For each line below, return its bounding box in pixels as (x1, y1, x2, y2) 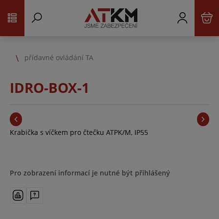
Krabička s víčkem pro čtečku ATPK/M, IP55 (10, 128, 148, 137)
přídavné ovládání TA (24, 52, 93, 62)
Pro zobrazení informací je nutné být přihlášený (10, 168, 170, 177)
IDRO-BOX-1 (10, 78, 89, 97)
